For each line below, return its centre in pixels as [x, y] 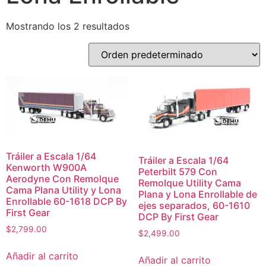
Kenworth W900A [46, 168]
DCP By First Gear [178, 216]
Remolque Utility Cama [189, 183]
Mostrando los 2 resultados [68, 26]
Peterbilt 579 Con [178, 171]
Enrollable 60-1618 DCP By [66, 202]
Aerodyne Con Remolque [62, 179]
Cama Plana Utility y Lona [64, 190]
